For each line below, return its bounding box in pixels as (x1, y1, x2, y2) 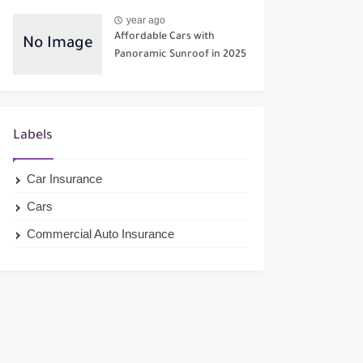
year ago (126, 14, 165, 26)
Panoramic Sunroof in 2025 (114, 49, 246, 62)
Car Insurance (27, 172, 103, 186)
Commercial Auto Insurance (27, 227, 175, 241)
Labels (13, 129, 53, 144)
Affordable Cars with (114, 32, 215, 44)
